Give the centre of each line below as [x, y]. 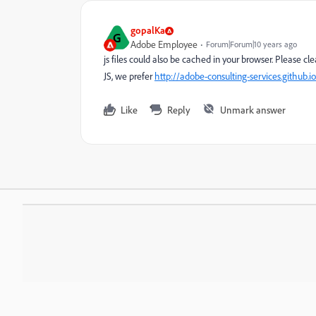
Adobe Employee [164, 44]
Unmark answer [253, 110]
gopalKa [148, 30]
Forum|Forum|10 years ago [251, 44]
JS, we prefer [129, 76]
